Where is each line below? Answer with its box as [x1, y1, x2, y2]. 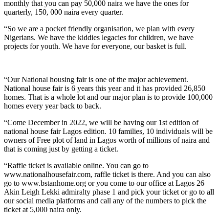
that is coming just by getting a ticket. [4, 145, 118, 153]
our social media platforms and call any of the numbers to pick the [4, 197, 206, 205]
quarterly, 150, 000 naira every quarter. [4, 8, 123, 17]
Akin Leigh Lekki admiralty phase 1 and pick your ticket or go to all [4, 188, 214, 197]
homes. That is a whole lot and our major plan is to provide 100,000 [4, 93, 213, 102]
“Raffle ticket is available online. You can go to [4, 161, 149, 170]
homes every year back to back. [4, 102, 101, 110]
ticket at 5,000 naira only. [4, 205, 82, 214]
